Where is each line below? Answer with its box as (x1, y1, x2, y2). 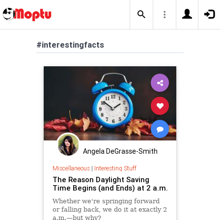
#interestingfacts (36, 39, 104, 50)
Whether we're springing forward (52, 197, 160, 205)
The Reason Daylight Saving (52, 174, 149, 184)
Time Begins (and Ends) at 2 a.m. (52, 183, 168, 192)
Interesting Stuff (94, 164, 137, 172)
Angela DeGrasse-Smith (83, 147, 158, 156)
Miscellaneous (52, 164, 90, 172)
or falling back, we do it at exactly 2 (52, 205, 167, 213)
